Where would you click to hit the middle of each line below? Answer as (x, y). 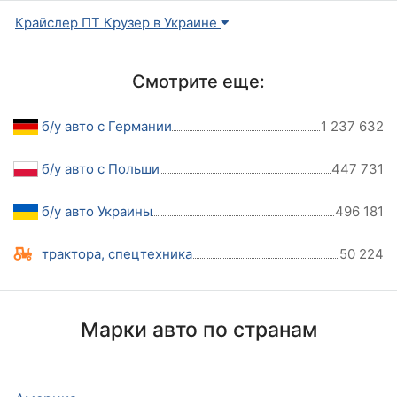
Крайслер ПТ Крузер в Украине (118, 23)
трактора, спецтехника (117, 254)
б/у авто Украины (97, 212)
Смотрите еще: (198, 82)
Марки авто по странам (198, 330)
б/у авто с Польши (100, 169)
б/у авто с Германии (106, 127)
